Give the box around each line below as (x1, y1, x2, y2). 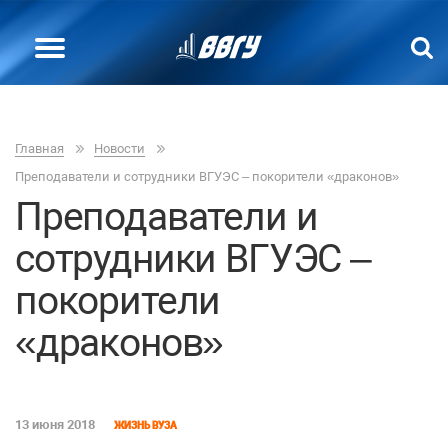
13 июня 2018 (15, 417, 95, 432)
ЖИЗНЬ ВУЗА (114, 420, 177, 431)
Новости (94, 141, 145, 156)
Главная (15, 141, 64, 156)
